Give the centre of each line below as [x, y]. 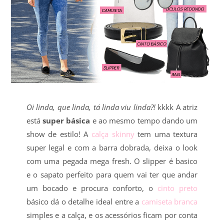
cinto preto [178, 188]
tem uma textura [166, 134]
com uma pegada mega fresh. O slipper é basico [112, 161]
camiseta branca [169, 201]
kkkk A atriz [178, 107]
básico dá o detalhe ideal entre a [84, 201]
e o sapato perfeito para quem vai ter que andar [112, 174]
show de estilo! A [59, 134]
